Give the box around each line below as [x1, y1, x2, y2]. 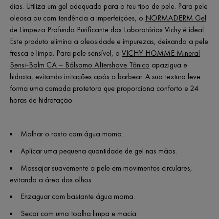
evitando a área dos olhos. [10, 174, 93, 185]
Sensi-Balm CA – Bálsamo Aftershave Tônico [10, 59, 150, 70]
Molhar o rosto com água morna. [21, 129, 123, 139]
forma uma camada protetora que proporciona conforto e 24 [10, 83, 198, 93]
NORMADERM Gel [145, 12, 206, 23]
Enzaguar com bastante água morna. [21, 191, 135, 202]
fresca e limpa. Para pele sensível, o [10, 47, 122, 58]
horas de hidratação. [10, 94, 74, 105]
